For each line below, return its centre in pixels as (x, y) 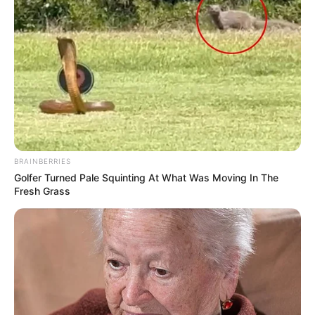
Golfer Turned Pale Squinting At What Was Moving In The (146, 178)
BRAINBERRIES (43, 161)
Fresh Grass (42, 191)
